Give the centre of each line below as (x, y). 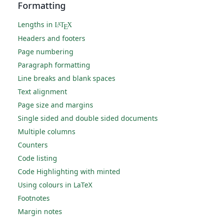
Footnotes (34, 198)
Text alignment (42, 92)
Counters (33, 145)
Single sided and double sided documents (88, 118)
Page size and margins (55, 105)
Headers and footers (52, 38)
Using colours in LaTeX (55, 185)
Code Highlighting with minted (69, 172)
